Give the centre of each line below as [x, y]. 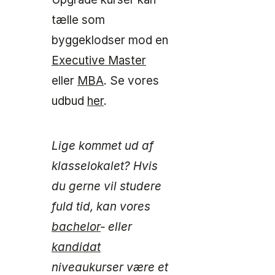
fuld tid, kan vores [101, 207]
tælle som [78, 20]
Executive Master [99, 60]
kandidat [76, 247]
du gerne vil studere [107, 186]
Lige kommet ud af [103, 146]
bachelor [76, 227]
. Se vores [131, 81]
